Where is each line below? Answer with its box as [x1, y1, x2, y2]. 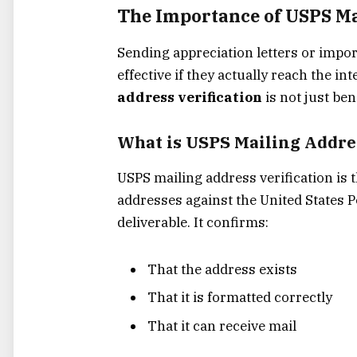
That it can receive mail [147, 316, 296, 335]
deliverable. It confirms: [117, 214, 269, 232]
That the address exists [147, 260, 297, 278]
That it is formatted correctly [147, 288, 332, 307]
